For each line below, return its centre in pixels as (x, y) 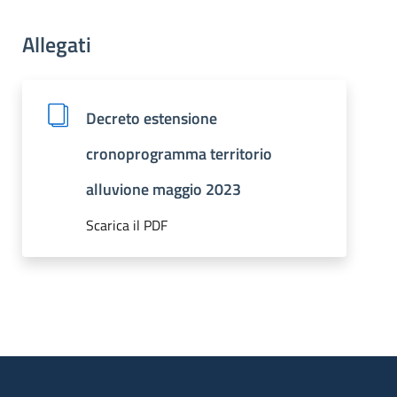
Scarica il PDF (127, 225)
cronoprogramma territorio (179, 154)
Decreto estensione (152, 118)
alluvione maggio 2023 (164, 189)
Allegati (57, 44)
